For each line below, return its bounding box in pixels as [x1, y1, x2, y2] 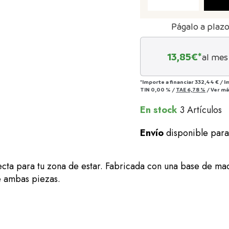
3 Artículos [180, 103, 222, 117]
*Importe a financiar [140, 78, 195, 85]
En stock [140, 103, 178, 117]
